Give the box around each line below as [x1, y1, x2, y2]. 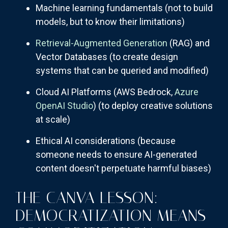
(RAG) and [167, 38, 210, 49]
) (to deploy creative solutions [93, 100, 213, 111]
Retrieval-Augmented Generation [36, 38, 167, 49]
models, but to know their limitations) [36, 16, 185, 27]
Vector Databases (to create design [36, 51, 178, 63]
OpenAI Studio [36, 100, 93, 111]
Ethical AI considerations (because [36, 135, 176, 147]
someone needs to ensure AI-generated [36, 149, 197, 160]
